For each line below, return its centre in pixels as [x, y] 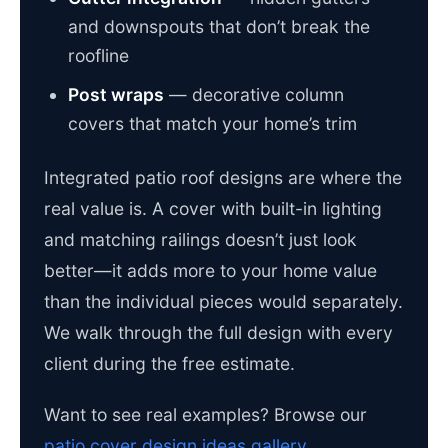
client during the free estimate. [169, 364]
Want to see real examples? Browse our [205, 415]
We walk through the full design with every [218, 333]
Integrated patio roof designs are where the [223, 178]
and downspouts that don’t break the [219, 27]
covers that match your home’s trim [212, 124]
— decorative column [254, 95]
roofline [98, 56]
